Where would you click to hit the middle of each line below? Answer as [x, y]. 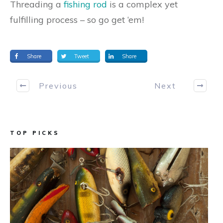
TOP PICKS [35, 133]
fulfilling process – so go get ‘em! [77, 20]
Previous [58, 85]
